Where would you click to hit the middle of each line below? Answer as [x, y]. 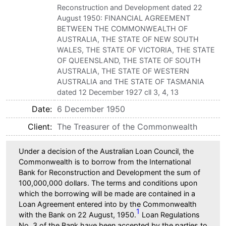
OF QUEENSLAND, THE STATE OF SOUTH [129, 60]
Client [39, 126]
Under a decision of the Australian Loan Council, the [106, 151]
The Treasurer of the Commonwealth [127, 126]
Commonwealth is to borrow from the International [105, 161]
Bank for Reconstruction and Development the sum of [109, 172]
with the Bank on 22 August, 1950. [77, 214]
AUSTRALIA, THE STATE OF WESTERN [123, 71]
